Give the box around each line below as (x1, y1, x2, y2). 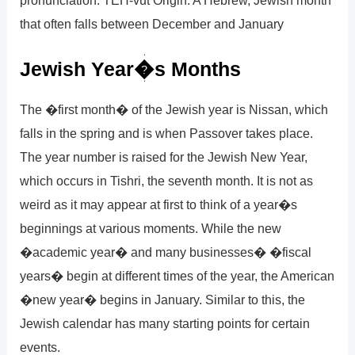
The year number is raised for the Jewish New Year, (20, 150, 308, 165)
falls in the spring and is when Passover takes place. (20, 126, 314, 141)
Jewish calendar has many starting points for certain (20, 316, 311, 331)
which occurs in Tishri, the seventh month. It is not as (20, 174, 314, 189)
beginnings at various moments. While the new (20, 221, 282, 236)
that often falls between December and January (20, 16, 284, 31)
